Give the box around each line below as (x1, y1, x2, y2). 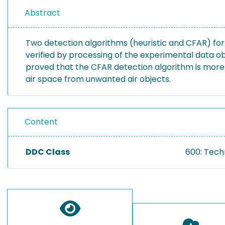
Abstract (25, 7, 60, 19)
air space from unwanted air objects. (26, 73, 171, 85)
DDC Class (26, 146, 70, 158)
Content (25, 116, 58, 128)
